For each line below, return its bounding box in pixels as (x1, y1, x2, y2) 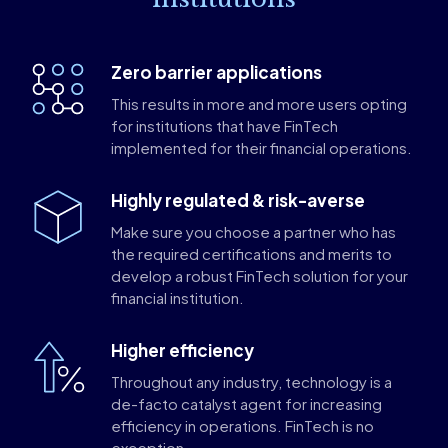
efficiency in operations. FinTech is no (111, 415, 374, 435)
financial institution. (111, 287, 244, 307)
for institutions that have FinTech (111, 115, 338, 135)
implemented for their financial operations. (111, 137, 412, 157)
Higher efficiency (111, 338, 254, 361)
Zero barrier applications (111, 60, 322, 83)
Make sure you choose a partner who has (111, 221, 396, 241)
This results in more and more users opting (111, 93, 407, 113)
